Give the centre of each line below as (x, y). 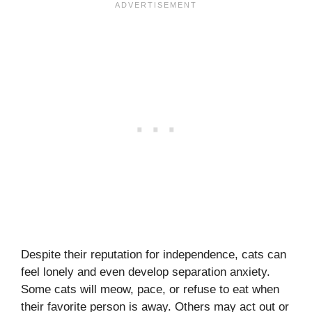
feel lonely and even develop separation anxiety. (146, 272)
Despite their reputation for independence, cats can (154, 255)
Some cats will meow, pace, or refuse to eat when (150, 290)
